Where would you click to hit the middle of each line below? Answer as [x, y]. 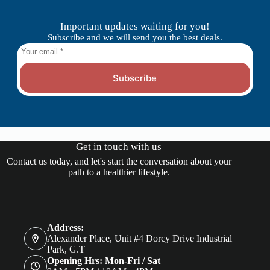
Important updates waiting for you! [135, 27]
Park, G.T [66, 250]
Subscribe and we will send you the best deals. [135, 38]
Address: [65, 228]
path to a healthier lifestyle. [119, 172]
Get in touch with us [119, 147]
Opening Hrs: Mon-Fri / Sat [103, 260]
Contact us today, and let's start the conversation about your [119, 162]
